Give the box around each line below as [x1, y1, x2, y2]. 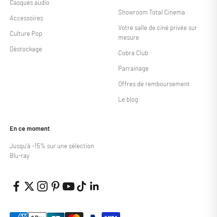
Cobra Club [118, 48, 148, 57]
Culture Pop [10, 29, 42, 37]
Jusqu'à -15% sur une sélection [10, 141, 94, 150]
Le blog [118, 95, 138, 103]
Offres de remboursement [118, 79, 190, 88]
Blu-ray [10, 151, 30, 159]
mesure [118, 33, 139, 41]
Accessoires [10, 14, 43, 22]
